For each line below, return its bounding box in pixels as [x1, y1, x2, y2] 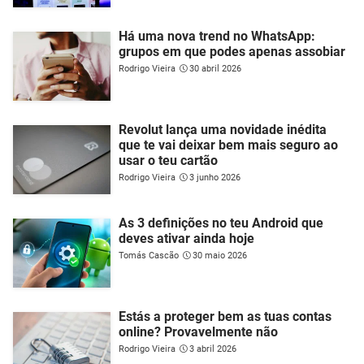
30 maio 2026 [193, 249, 247, 261]
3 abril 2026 [189, 343, 236, 354]
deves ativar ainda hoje [119, 230, 254, 246]
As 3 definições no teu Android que [119, 214, 323, 231]
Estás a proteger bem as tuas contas [119, 308, 331, 324]
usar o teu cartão [119, 152, 218, 168]
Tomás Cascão [119, 249, 179, 261]
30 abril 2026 [189, 63, 241, 74]
